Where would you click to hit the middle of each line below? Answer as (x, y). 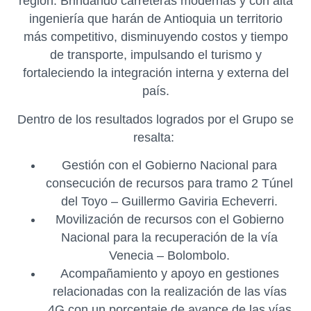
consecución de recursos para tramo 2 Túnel (169, 183)
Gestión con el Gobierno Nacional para (169, 165)
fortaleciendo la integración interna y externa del (155, 73)
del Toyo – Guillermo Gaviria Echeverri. (169, 201)
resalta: (155, 137)
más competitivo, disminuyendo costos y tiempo (155, 37)
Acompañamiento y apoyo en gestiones (169, 273)
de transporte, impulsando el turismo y (155, 55)
